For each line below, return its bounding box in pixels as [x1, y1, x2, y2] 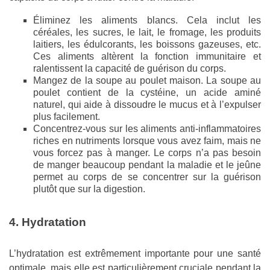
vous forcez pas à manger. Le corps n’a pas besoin [33, 148, 261, 159]
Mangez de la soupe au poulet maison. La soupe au [33, 75, 261, 86]
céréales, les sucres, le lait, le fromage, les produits [33, 27, 261, 38]
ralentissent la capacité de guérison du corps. [33, 63, 226, 74]
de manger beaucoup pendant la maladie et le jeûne [33, 160, 261, 171]
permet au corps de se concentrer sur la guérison [33, 172, 261, 183]
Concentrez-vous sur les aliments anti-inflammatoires [33, 124, 261, 134]
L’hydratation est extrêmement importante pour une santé [9, 248, 261, 259]
